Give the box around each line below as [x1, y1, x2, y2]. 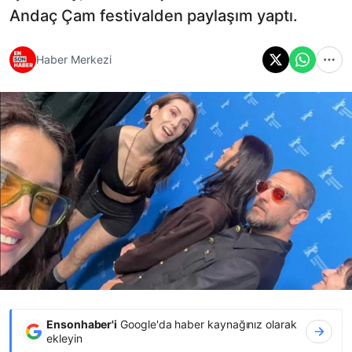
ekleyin [46, 331, 82, 345]
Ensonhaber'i [46, 317, 118, 331]
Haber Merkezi [36, 53, 112, 67]
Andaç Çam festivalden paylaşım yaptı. [9, 5, 298, 25]
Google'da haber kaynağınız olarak [117, 317, 297, 331]
